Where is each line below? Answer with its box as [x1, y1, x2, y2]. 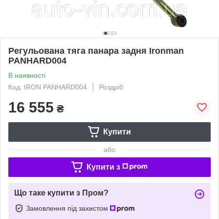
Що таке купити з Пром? [14, 188, 109, 197]
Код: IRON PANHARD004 [8, 83, 87, 91]
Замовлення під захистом [26, 204, 110, 212]
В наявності [8, 71, 45, 79]
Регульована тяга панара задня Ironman [8, 45, 184, 56]
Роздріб [99, 83, 123, 91]
